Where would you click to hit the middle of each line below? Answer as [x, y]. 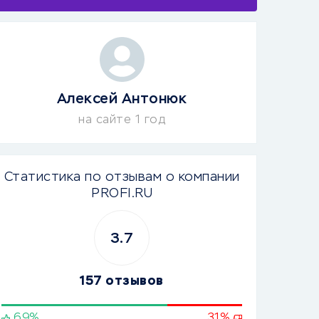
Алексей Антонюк [122, 99]
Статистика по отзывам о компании [122, 177]
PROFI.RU [122, 194]
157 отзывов [122, 281]
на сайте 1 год [122, 120]
